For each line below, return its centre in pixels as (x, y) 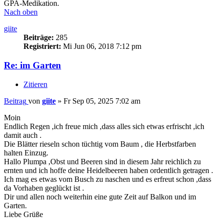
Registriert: (42, 46)
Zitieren (35, 84)
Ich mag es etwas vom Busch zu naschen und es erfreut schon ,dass (108, 179)
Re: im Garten (33, 65)
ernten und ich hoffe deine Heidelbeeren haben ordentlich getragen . (109, 170)
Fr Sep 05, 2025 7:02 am (102, 101)
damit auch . (23, 135)
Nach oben (21, 12)
